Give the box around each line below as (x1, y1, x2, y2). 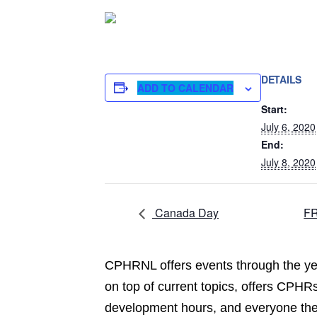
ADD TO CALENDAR (137, 80, 234, 95)
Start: (261, 101, 287, 116)
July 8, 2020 (261, 154, 316, 169)
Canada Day (152, 204, 219, 221)
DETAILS (261, 71, 302, 86)
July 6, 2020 (261, 119, 316, 134)
